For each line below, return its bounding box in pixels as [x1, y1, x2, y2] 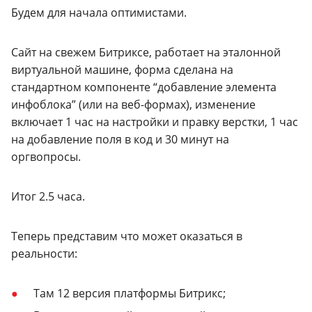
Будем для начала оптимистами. [11, 5, 187, 21]
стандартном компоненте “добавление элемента [11, 79, 276, 95]
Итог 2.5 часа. [11, 189, 85, 205]
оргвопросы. [11, 149, 81, 165]
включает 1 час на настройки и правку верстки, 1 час [11, 114, 298, 130]
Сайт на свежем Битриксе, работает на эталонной [11, 45, 281, 61]
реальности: [11, 246, 77, 262]
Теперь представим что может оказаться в [11, 228, 242, 244]
